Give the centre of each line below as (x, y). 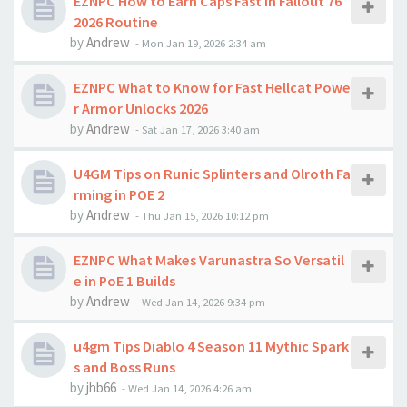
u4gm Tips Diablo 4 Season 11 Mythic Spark (211, 346)
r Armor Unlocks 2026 (141, 108)
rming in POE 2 (119, 194)
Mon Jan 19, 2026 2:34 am (204, 43)
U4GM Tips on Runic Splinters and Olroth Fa (212, 174)
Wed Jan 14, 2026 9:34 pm (203, 302)
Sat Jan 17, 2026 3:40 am (201, 129)
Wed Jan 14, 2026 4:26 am (190, 388)
